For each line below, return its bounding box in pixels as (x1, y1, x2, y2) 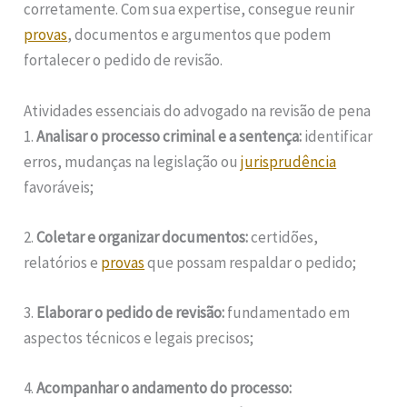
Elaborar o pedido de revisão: (36, 302, 225, 323)
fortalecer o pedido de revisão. (24, 50, 223, 71)
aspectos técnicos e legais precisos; (24, 327, 254, 348)
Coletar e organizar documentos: (36, 226, 249, 247)
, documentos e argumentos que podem (67, 25, 332, 45)
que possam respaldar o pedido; (144, 252, 357, 273)
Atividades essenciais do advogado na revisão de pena (24, 100, 372, 121)
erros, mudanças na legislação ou (24, 151, 242, 172)
